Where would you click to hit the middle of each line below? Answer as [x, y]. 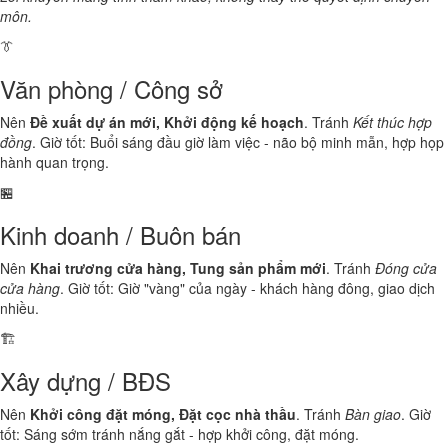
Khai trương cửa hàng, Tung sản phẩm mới [178, 268]
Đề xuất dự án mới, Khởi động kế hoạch [167, 122]
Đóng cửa [406, 268]
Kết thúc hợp [392, 122]
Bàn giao [373, 414]
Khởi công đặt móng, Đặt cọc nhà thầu [163, 414]
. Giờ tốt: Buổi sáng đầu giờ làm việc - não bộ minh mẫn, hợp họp [238, 142]
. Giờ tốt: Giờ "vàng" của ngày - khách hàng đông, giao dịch [247, 288]
